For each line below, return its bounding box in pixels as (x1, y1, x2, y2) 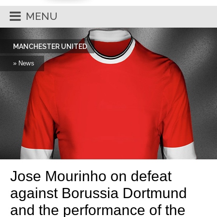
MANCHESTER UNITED (13, 43, 87, 50)
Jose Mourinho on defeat (10, 168, 171, 184)
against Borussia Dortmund (10, 185, 187, 201)
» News (13, 60, 34, 67)
